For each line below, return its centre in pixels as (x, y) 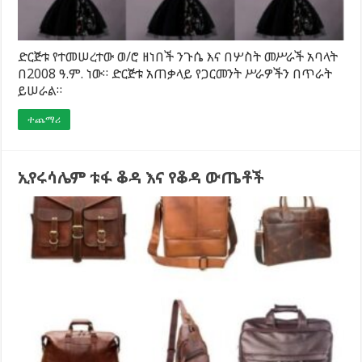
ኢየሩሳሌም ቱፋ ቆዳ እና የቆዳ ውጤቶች (141, 178)
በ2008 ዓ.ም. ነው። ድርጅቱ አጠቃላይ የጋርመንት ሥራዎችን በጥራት (175, 74)
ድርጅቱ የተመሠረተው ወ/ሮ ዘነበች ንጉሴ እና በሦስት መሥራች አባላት (178, 57)
